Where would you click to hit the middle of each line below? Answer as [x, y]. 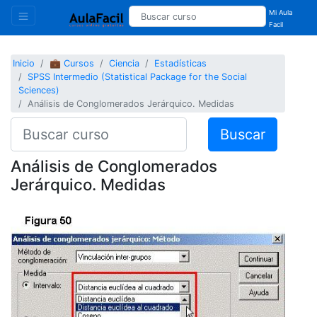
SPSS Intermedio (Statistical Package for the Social [138, 77]
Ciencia [125, 64]
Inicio [24, 64]
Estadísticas [181, 64]
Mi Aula [281, 12]
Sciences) [39, 91]
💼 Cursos [72, 64]
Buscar [242, 134]
